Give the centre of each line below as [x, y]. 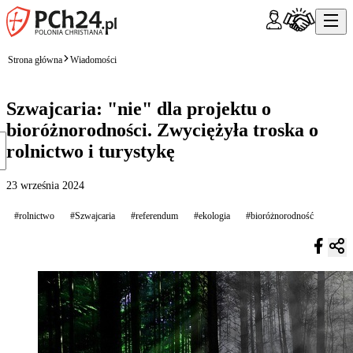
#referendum [154, 216]
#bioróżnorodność [280, 216]
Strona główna [35, 59]
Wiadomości [93, 59]
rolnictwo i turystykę [91, 151]
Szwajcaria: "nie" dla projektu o [139, 108]
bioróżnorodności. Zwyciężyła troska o [162, 130]
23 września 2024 [45, 185]
